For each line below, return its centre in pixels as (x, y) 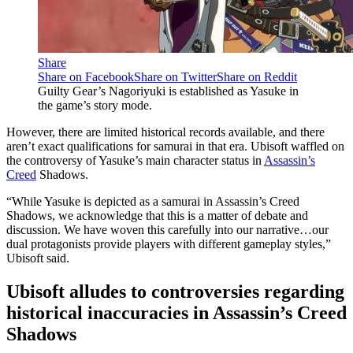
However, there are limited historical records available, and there (165, 132)
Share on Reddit (257, 76)
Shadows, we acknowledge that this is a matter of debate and (157, 215)
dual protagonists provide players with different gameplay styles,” (169, 243)
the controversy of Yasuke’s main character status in (135, 160)
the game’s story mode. (95, 105)
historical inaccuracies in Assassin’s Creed (176, 312)
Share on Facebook (86, 76)
